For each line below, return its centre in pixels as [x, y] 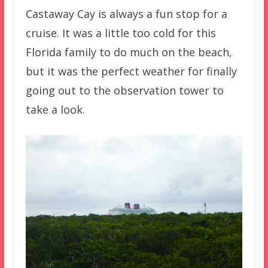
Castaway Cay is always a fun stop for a [126, 14]
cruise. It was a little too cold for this [121, 33]
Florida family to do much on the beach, [129, 52]
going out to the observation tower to [124, 91]
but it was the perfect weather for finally [131, 71]
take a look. [55, 110]
